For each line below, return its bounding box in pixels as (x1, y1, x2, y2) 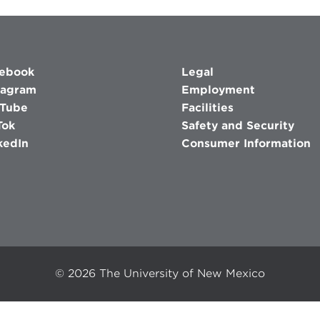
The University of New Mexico (99, 267, 265, 281)
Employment (181, 83, 255, 96)
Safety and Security (181, 119, 294, 132)
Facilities (181, 101, 234, 114)
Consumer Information (181, 136, 311, 150)
